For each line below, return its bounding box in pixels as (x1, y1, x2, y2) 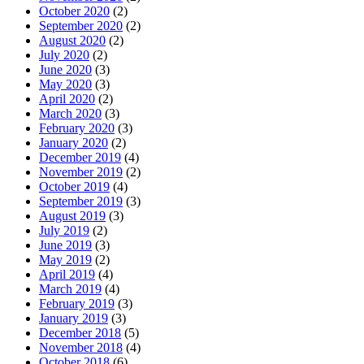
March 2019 (39, 281, 102, 296)
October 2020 (39, 3, 110, 18)
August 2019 (39, 208, 106, 223)
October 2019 (39, 179, 110, 193)
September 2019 (39, 193, 123, 208)
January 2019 (39, 310, 108, 325)
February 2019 (39, 296, 115, 310)
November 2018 (39, 340, 123, 354)
